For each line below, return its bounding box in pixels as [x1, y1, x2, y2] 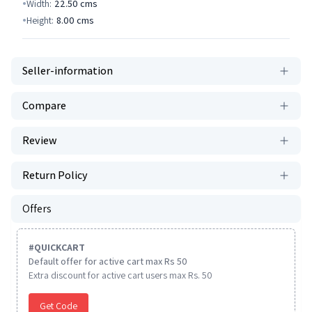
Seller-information [22, 63, 113, 79]
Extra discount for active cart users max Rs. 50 [29, 269, 212, 282]
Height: [26, 14, 54, 27]
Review [22, 133, 57, 148]
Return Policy [22, 168, 88, 183]
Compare [22, 98, 66, 114]
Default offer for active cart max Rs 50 [29, 255, 187, 268]
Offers [22, 201, 52, 217]
